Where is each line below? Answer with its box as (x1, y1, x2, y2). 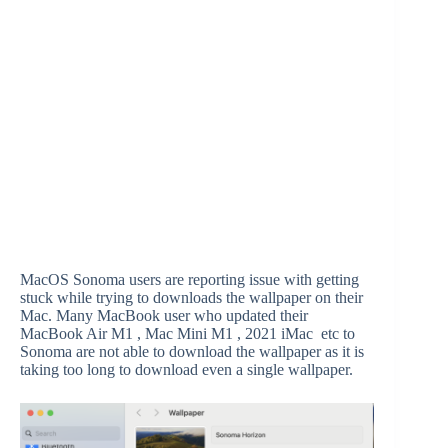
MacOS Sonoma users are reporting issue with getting (20, 271, 359, 288)
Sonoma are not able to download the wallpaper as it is (20, 343, 364, 360)
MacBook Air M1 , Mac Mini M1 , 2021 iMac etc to (20, 325, 355, 342)
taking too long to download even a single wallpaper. (20, 361, 353, 378)
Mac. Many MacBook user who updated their (20, 307, 308, 324)
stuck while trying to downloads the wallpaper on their (20, 289, 363, 306)
